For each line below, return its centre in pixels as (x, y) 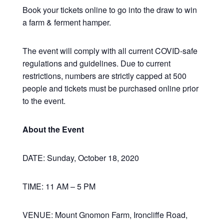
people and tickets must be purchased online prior (110, 88)
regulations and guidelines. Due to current (96, 63)
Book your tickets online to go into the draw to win (109, 9)
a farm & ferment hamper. (66, 22)
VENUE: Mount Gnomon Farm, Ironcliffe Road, (105, 214)
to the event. (44, 100)
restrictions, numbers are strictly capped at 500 (104, 75)
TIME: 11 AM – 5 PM (59, 186)
